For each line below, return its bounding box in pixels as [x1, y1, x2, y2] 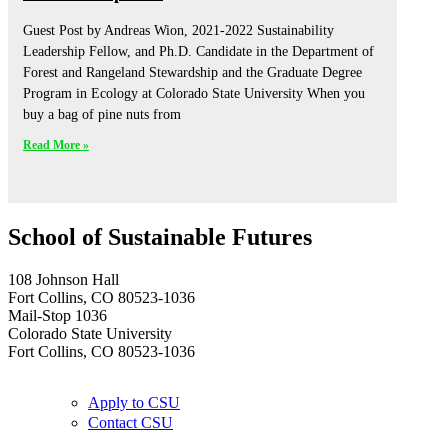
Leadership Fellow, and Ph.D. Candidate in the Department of [23, 44, 374, 60]
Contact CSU [88, 413, 173, 431]
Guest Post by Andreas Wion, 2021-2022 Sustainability [23, 23, 334, 39]
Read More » [23, 138, 89, 153]
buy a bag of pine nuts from [23, 107, 181, 123]
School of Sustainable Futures [8, 223, 312, 250]
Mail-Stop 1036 [8, 306, 107, 324]
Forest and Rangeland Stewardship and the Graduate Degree [23, 65, 362, 81]
